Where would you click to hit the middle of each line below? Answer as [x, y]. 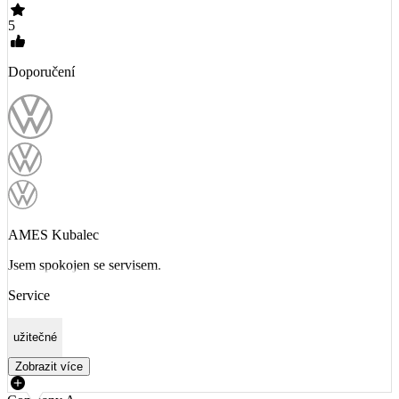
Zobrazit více [49, 366]
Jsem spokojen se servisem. [85, 265]
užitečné [35, 338]
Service [29, 295]
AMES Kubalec [53, 234]
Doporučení [41, 71]
